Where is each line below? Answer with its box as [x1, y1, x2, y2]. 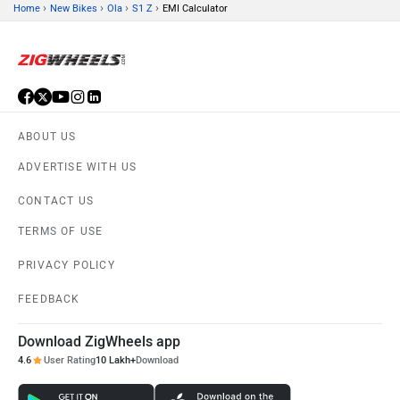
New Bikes [50, 3, 97, 15]
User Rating [44, 354, 96, 367]
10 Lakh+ [96, 354, 136, 367]
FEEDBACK [18, 293, 80, 306]
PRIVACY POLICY [18, 259, 115, 272]
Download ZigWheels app [18, 333, 180, 351]
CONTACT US [18, 195, 94, 208]
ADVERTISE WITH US [18, 161, 137, 174]
